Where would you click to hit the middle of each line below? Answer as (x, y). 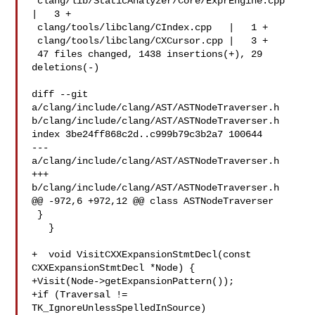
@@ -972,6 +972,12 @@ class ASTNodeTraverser (153, 201)
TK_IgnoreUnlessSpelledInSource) (119, 308)
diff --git (60, 94)
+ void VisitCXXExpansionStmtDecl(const (142, 255)
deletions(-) (66, 67)
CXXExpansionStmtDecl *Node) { (114, 268)
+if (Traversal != (80, 295)
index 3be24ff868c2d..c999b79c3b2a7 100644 (147, 134)
